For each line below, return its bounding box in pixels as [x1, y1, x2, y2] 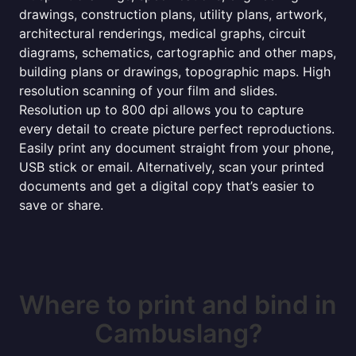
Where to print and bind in [19, 289, 337, 320]
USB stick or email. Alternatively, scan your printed [19, 159, 324, 175]
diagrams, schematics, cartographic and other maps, [19, 44, 336, 60]
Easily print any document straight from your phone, [19, 140, 334, 156]
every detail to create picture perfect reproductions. [19, 121, 335, 137]
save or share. [19, 197, 103, 213]
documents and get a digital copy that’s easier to [19, 178, 315, 194]
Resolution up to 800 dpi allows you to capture [19, 102, 304, 118]
